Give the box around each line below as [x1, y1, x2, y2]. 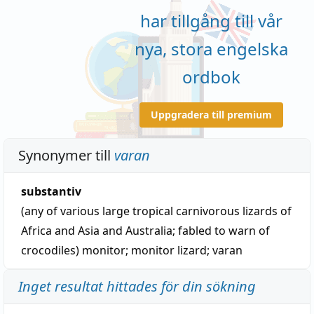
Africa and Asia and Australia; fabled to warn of [21, 223, 270, 238]
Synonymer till [18, 146, 114, 165]
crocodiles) [21, 243, 82, 258]
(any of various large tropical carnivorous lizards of [21, 203, 292, 219]
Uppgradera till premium [150, 107, 272, 121]
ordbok [182, 64, 240, 88]
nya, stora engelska [134, 36, 288, 60]
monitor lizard [131, 243, 207, 258]
